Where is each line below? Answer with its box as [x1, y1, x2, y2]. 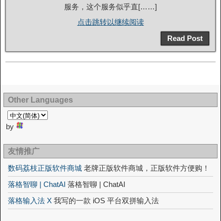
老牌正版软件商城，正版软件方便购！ [82, 164, 210, 172]
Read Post [167, 34, 203, 42]
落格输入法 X [8, 196, 52, 205]
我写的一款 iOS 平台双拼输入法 [52, 196, 159, 205]
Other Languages [8, 96, 73, 104]
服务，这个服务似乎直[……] [64, 2, 157, 11]
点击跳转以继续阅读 [77, 18, 144, 26]
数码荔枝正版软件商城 [8, 164, 82, 172]
